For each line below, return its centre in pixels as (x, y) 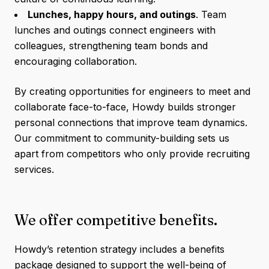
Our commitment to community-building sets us (122, 138)
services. (36, 169)
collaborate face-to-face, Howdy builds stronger (125, 107)
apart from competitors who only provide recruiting (132, 154)
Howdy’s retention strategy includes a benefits (119, 249)
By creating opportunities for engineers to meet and (132, 91)
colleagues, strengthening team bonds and (111, 46)
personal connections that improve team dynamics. (131, 122)
